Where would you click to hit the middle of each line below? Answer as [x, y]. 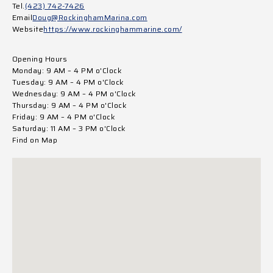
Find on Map [35, 140]
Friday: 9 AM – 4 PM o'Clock [64, 116]
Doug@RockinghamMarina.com [90, 17]
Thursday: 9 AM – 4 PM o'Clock [70, 105]
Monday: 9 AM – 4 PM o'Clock [67, 70]
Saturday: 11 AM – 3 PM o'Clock [69, 128]
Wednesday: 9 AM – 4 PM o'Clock [74, 93]
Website [28, 29]
